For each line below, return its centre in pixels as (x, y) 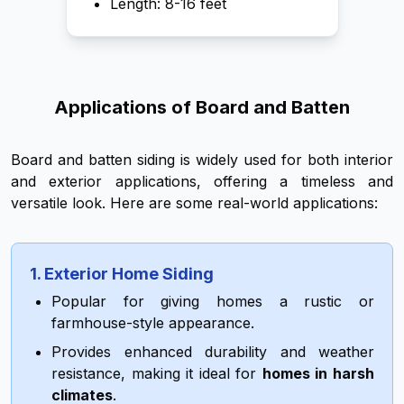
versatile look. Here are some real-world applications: (194, 203)
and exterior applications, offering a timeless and (202, 181)
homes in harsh (318, 373)
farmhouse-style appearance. (153, 323)
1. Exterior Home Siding (122, 274)
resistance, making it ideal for (157, 373)
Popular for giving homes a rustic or (213, 301)
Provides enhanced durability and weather (213, 352)
